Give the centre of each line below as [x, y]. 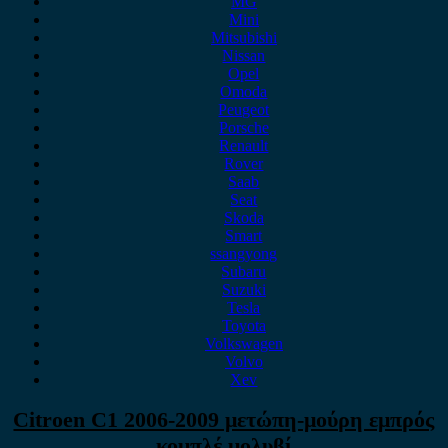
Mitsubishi [243, 37]
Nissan [244, 55]
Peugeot [244, 109]
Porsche [243, 127]
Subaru [244, 271]
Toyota [243, 325]
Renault [244, 145]
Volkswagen [243, 343]
